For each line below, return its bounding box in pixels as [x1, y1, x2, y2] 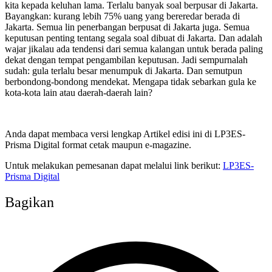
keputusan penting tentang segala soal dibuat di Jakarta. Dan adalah [5, 32, 262, 43]
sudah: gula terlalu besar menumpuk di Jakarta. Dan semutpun [5, 65, 242, 76]
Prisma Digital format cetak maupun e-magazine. [5, 139, 191, 150]
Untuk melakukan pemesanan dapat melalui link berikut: [5, 160, 223, 171]
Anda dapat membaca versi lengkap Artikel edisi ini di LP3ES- [5, 128, 245, 139]
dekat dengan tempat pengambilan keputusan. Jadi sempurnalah [5, 54, 248, 65]
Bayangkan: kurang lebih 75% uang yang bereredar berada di [5, 10, 240, 21]
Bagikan [5, 194, 54, 210]
